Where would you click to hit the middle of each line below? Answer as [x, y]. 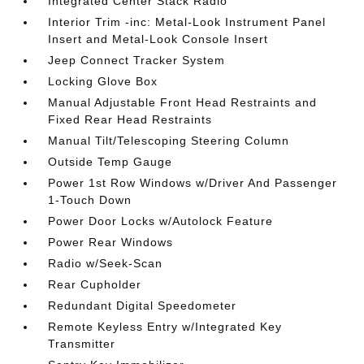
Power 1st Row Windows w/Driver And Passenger [193, 183]
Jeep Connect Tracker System [137, 60]
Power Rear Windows [111, 242]
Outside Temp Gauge [110, 162]
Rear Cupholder [95, 284]
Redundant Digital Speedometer [143, 305]
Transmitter [82, 344]
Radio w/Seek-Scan [106, 263]
